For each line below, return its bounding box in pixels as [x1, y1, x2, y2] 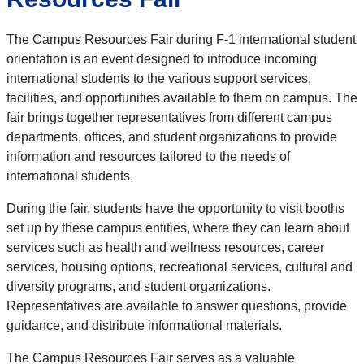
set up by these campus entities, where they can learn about [6, 221, 349, 236]
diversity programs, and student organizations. [6, 279, 271, 294]
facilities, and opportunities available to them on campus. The [6, 91, 357, 106]
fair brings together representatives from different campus [6, 110, 332, 125]
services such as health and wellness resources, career [6, 240, 324, 255]
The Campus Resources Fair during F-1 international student [6, 32, 356, 47]
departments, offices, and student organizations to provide [6, 130, 337, 145]
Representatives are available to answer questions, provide [6, 299, 347, 314]
